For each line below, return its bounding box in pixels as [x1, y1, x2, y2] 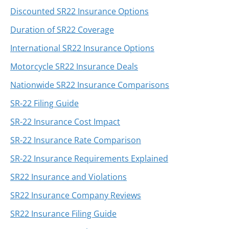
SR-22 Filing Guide [10, 98, 79, 109]
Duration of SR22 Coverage [10, 24, 114, 36]
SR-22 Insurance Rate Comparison [10, 134, 141, 146]
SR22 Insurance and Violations [10, 171, 127, 183]
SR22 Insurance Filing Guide [10, 208, 117, 220]
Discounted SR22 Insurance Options [10, 6, 149, 17]
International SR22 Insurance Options [10, 42, 154, 54]
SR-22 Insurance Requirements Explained [10, 153, 168, 165]
